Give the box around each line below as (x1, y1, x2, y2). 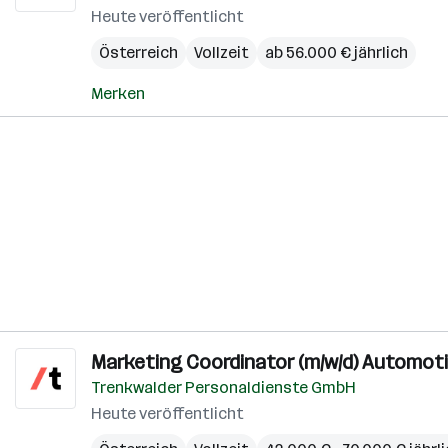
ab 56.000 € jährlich (265, 43, 408, 62)
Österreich (99, 43, 178, 62)
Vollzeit (194, 43, 249, 62)
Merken (91, 84, 145, 103)
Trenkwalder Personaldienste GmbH (91, 378, 356, 397)
